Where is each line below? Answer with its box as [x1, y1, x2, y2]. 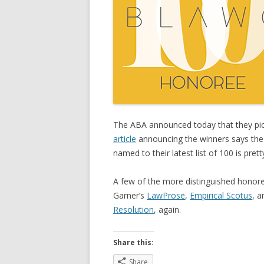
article [113, 133, 136, 144]
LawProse [147, 190, 185, 201]
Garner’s [113, 190, 147, 201]
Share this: [113, 237, 154, 247]
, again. [154, 204, 181, 215]
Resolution [113, 204, 154, 215]
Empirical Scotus [190, 190, 252, 201]
